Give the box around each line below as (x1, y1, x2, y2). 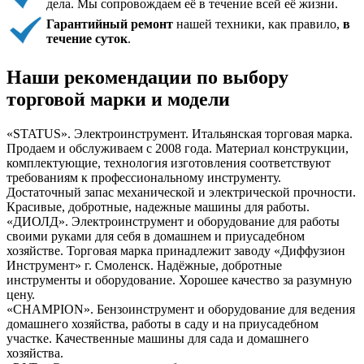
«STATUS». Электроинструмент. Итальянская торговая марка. (6, 126, 353, 141)
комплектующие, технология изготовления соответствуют (6, 155, 331, 170)
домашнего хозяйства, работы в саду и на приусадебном (6, 316, 318, 331)
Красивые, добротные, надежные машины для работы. (6, 199, 310, 214)
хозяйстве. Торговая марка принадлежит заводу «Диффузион (6, 243, 345, 258)
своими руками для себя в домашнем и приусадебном (6, 228, 305, 243)
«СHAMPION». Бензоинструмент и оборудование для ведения (6, 301, 355, 316)
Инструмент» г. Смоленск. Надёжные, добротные (6, 258, 282, 272)
